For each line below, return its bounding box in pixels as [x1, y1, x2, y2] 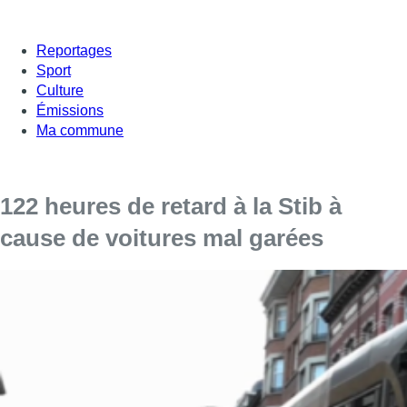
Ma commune [36, 122, 124, 138]
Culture [36, 82, 84, 98]
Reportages [36, 42, 112, 58]
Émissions [36, 102, 104, 118]
